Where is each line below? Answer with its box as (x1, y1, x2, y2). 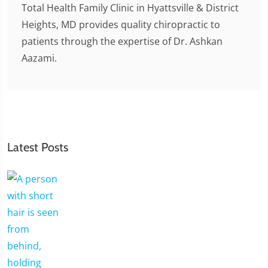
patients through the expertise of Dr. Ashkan (22, 34, 223, 48)
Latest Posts (7, 139, 68, 154)
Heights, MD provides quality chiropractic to (22, 17, 220, 31)
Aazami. (22, 51, 57, 65)
